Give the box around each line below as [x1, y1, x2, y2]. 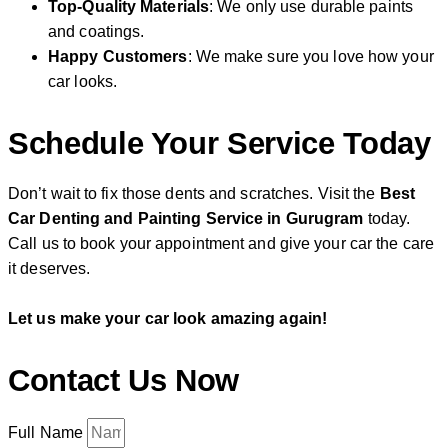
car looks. [48, 72, 117, 90]
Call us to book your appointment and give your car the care [8, 234, 434, 252]
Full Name [8, 423, 87, 441]
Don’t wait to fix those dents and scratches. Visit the [8, 184, 380, 202]
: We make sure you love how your [187, 47, 434, 65]
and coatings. [48, 22, 145, 40]
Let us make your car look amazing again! [8, 309, 327, 327]
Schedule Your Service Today [8, 125, 431, 161]
